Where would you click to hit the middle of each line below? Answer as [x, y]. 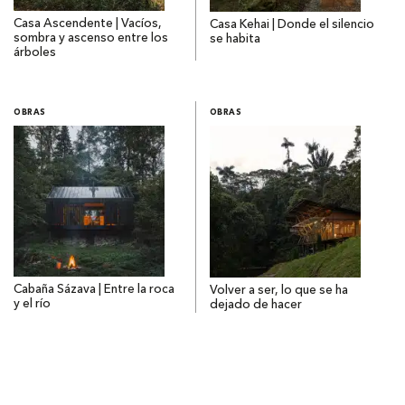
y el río [32, 305]
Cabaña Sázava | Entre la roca [94, 290]
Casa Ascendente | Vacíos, [88, 24]
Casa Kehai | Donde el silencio [292, 25]
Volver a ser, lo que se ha [278, 291]
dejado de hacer [255, 306]
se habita [235, 40]
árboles [35, 53]
